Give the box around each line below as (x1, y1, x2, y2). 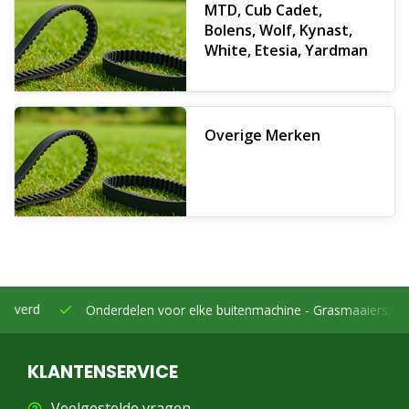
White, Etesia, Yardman (204, 40, 368, 60)
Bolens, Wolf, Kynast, (204, 20, 352, 40)
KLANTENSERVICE (27, 360, 178, 384)
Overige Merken (204, 125, 320, 145)
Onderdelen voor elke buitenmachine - (37, 301, 268, 319)
